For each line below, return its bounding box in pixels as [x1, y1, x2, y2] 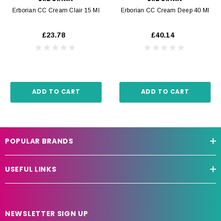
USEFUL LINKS [5, 164, 57, 174]
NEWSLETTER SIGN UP [5, 208, 88, 219]
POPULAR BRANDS [5, 136, 74, 146]
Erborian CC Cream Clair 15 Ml [12, 6, 100, 14]
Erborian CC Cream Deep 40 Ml [120, 6, 210, 14]
